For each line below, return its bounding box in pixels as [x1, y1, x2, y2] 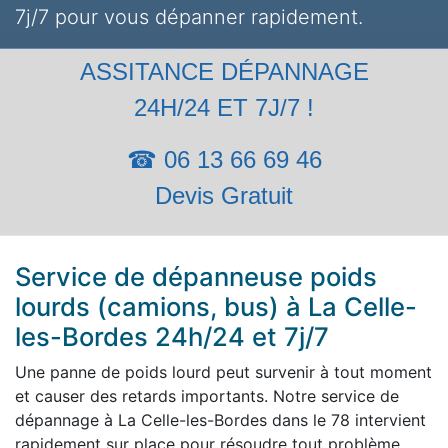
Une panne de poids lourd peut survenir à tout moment [15, 362, 432, 382]
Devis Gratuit [155, 182, 293, 209]
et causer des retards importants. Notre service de [15, 386, 399, 406]
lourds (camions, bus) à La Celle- [15, 291, 417, 322]
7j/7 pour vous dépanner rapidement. [15, 5, 363, 29]
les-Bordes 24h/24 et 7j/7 [15, 321, 329, 352]
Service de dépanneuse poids [15, 261, 377, 292]
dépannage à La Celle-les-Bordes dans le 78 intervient [15, 410, 426, 430]
